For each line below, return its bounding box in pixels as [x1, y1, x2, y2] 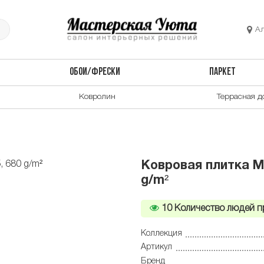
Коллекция [141, 229, 182, 237]
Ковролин [79, 93, 115, 101]
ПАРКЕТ [209, 67, 236, 78]
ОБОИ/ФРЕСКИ [69, 67, 120, 78]
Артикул [141, 243, 172, 252]
